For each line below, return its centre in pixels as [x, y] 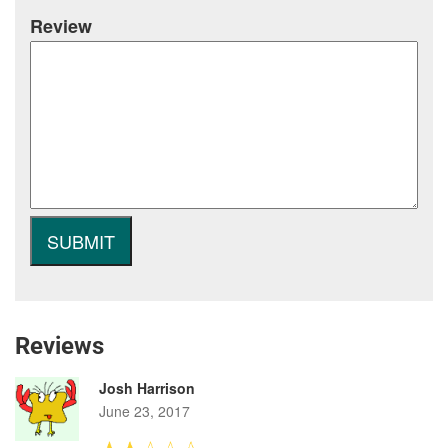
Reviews [59, 345]
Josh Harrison [147, 387]
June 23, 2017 [144, 410]
